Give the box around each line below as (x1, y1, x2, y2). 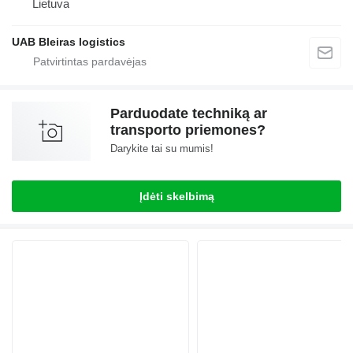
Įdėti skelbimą (139, 190, 214, 203)
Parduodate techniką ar (110, 106, 267, 122)
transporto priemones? (110, 122, 266, 139)
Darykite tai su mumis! (110, 143, 214, 155)
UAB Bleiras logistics (12, 35, 125, 49)
